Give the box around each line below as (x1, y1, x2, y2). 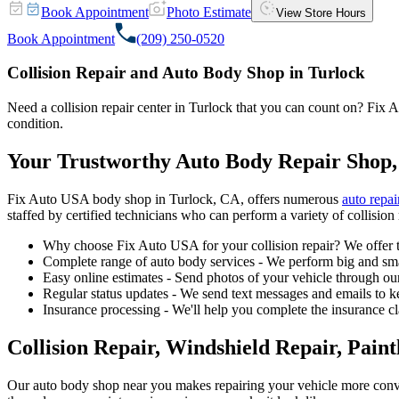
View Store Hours (276, 5, 366, 20)
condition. (7, 116, 63, 132)
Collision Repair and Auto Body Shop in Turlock (7, 63, 365, 83)
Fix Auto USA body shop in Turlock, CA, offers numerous (7, 191, 342, 207)
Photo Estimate (167, 4, 251, 20)
